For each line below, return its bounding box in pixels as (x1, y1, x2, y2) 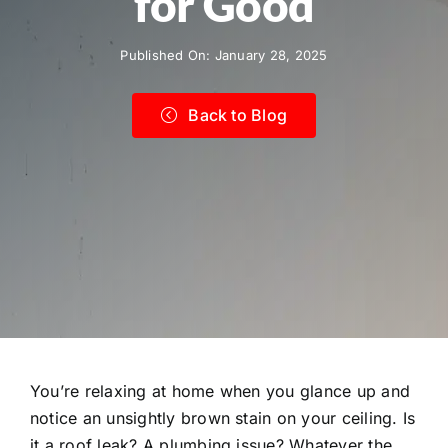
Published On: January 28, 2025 (120, 46, 328, 63)
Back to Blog (188, 104, 288, 125)
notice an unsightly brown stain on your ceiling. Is (30, 407, 416, 428)
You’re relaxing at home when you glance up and (30, 380, 411, 401)
